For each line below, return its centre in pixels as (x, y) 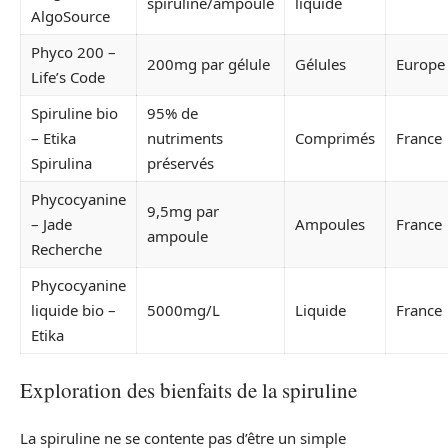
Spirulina (61, 163)
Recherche (66, 249)
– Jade (51, 224)
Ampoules (330, 224)
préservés (180, 163)
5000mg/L (183, 310)
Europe (420, 64)
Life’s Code (68, 77)
